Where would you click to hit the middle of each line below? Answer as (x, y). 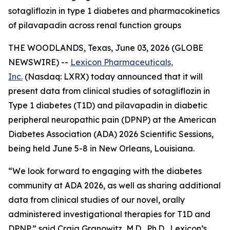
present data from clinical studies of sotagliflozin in (109, 91)
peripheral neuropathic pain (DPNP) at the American (112, 120)
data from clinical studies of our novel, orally (97, 200)
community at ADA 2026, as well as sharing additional (114, 185)
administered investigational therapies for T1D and (109, 214)
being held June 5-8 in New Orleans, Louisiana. (101, 148)
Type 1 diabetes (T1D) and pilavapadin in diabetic (108, 105)
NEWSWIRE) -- (39, 62)
